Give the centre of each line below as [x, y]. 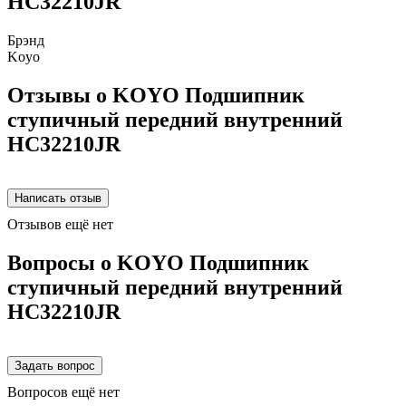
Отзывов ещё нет [60, 224]
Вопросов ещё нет [63, 391]
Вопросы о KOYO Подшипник [158, 262]
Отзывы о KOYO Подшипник [156, 95]
